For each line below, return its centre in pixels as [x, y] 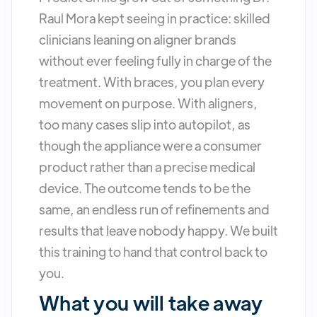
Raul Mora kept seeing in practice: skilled [155, 18]
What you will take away [151, 302]
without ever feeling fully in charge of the [155, 61]
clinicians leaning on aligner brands [138, 40]
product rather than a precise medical [147, 167]
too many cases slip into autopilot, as [145, 125]
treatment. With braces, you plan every [152, 82]
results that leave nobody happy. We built [158, 231]
